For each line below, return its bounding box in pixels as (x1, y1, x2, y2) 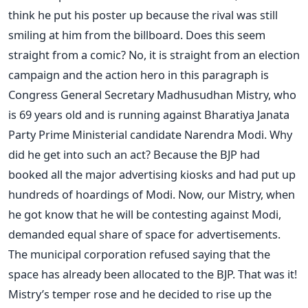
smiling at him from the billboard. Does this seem (8, 26, 265, 43)
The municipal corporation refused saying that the (8, 245, 270, 262)
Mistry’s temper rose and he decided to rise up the (8, 285, 272, 302)
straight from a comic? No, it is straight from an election (8, 46, 300, 63)
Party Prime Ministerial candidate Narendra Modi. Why (8, 126, 292, 142)
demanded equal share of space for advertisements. (8, 225, 280, 242)
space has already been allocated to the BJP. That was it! (8, 265, 297, 282)
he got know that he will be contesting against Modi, (8, 206, 281, 222)
